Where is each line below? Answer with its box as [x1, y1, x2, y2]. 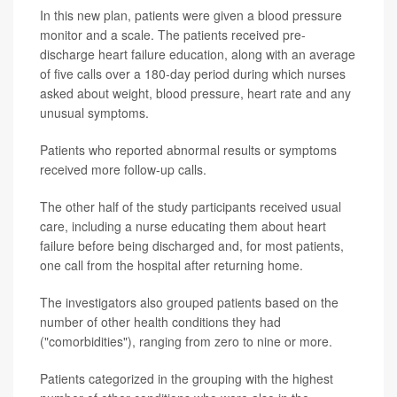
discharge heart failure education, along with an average [40, 45, 355, 64]
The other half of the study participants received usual [40, 198, 341, 216]
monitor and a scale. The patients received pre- [40, 26, 306, 44]
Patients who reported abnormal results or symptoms [40, 141, 337, 160]
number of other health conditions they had [40, 313, 281, 331]
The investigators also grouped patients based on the [40, 293, 339, 312]
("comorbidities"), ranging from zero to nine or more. [40, 332, 332, 351]
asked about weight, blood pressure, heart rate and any [40, 84, 351, 103]
